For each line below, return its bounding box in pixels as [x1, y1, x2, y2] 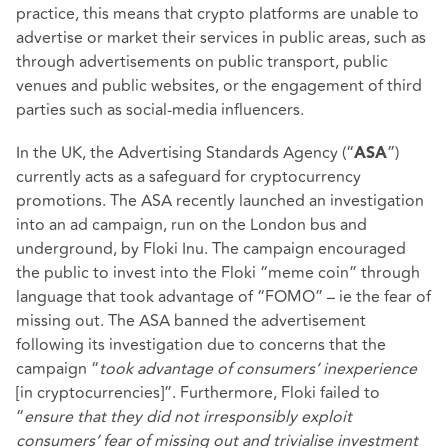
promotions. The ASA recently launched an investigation [16, 188, 424, 213]
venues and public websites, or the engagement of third [16, 73, 422, 98]
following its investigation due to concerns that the [16, 332, 386, 357]
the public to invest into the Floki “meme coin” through [16, 260, 420, 285]
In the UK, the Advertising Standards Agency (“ [16, 140, 354, 165]
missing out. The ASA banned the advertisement [16, 308, 366, 333]
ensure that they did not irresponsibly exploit [24, 404, 352, 429]
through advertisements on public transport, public [16, 49, 388, 74]
